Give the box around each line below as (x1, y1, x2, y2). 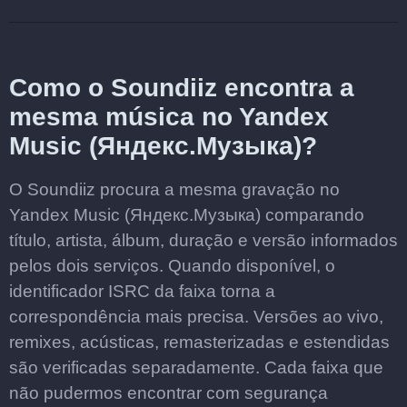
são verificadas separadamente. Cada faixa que (9, 358, 383, 377)
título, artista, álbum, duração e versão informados (9, 231, 398, 250)
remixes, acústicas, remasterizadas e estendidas (9, 333, 390, 352)
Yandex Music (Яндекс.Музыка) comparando (9, 205, 364, 224)
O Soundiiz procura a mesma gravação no (9, 180, 340, 199)
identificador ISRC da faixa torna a (9, 282, 275, 301)
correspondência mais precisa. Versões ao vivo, (9, 307, 383, 326)
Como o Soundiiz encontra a (9, 74, 354, 102)
